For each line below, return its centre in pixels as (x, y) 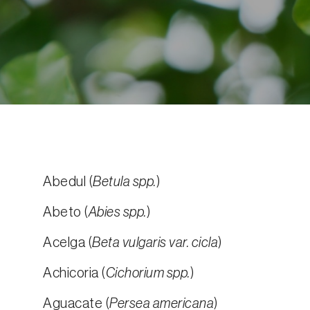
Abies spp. (117, 212)
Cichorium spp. (148, 273)
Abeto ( (66, 212)
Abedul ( (68, 182)
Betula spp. (125, 182)
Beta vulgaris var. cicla (155, 243)
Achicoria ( (74, 273)
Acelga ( (67, 243)
